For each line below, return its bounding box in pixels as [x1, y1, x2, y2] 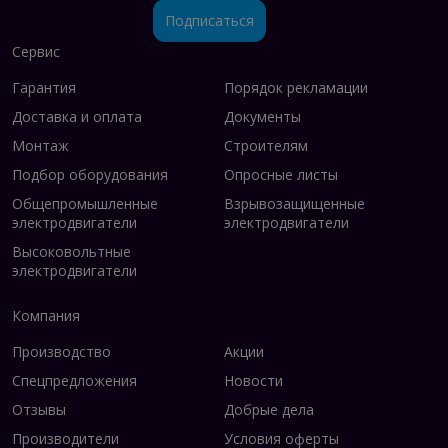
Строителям [224, 135, 308, 155]
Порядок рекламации [224, 77, 368, 97]
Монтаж [12, 135, 69, 155]
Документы [224, 106, 301, 126]
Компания [12, 305, 80, 325]
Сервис [12, 41, 60, 61]
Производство [12, 341, 111, 361]
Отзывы [12, 399, 66, 419]
